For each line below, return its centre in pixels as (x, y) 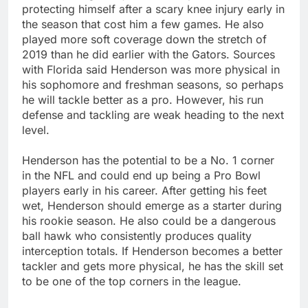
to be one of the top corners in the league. (132, 281)
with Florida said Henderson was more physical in (151, 69)
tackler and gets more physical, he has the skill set (153, 266)
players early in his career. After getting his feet (144, 190)
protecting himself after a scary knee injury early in (153, 9)
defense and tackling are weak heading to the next (153, 114)
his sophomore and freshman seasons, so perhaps (153, 84)
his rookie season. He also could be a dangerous (149, 220)
